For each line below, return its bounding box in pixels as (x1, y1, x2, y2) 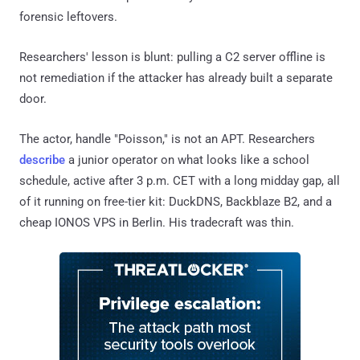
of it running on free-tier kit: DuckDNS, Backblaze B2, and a (19, 194, 332, 209)
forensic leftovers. (19, 9, 117, 24)
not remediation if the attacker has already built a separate (19, 70, 333, 85)
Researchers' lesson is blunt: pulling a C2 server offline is (19, 49, 325, 64)
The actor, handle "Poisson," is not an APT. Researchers (19, 131, 315, 146)
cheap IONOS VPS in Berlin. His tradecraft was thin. (19, 215, 294, 230)
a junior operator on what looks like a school (65, 152, 309, 167)
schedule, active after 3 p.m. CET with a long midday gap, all (19, 173, 340, 188)
